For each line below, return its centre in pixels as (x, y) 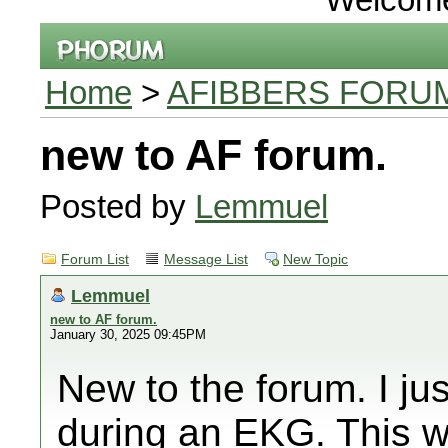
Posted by (117, 206)
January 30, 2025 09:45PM (128, 334)
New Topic (315, 259)
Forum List (95, 259)
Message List (206, 259)
